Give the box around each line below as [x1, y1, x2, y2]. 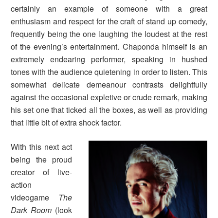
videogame [11, 192, 58, 203]
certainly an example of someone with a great [11, 3, 207, 15]
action [11, 179, 32, 191]
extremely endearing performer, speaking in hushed [11, 54, 207, 65]
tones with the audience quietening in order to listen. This [11, 66, 207, 78]
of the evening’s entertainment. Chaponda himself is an [11, 41, 207, 53]
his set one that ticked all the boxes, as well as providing [11, 104, 207, 116]
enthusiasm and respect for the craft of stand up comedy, [11, 16, 207, 27]
